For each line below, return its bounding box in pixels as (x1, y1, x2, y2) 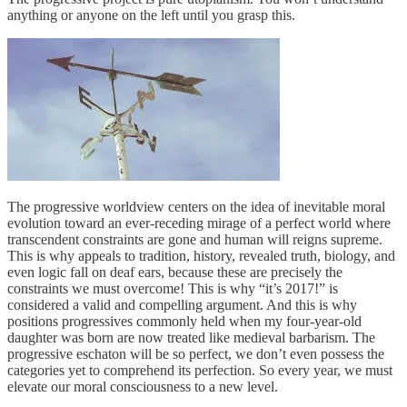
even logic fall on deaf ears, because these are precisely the (7, 263, 342, 280)
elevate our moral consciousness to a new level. (7, 378, 278, 394)
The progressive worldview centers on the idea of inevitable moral (7, 198, 385, 214)
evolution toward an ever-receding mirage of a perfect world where (7, 214, 391, 231)
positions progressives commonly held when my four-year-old (7, 313, 362, 329)
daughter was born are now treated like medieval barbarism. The (7, 329, 375, 345)
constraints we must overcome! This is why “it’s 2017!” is (7, 280, 338, 296)
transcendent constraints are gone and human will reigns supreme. (7, 231, 382, 247)
